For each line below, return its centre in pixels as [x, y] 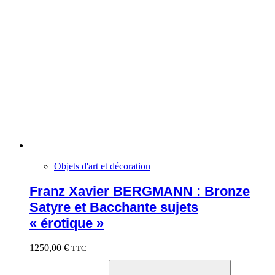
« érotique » [67, 223]
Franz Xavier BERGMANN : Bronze [140, 191]
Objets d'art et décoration [102, 166]
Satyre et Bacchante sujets [114, 207]
